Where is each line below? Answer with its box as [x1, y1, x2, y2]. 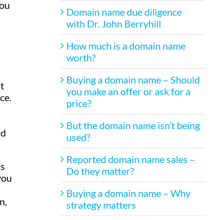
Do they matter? [66, 165, 134, 177]
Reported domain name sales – [66, 153, 195, 165]
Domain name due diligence [66, 5, 182, 18]
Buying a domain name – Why [66, 187, 191, 199]
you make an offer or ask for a [66, 85, 191, 97]
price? [66, 97, 91, 109]
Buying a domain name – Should [66, 73, 200, 85]
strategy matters [66, 198, 136, 211]
